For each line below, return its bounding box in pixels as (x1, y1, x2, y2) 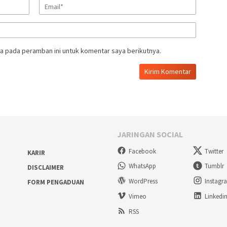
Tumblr (205, 162, 224, 171)
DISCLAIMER (27, 163, 64, 172)
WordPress (129, 177, 158, 186)
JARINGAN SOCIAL (117, 129, 183, 139)
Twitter (205, 146, 224, 156)
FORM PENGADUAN (27, 177, 84, 186)
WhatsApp (129, 162, 156, 171)
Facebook (129, 146, 156, 156)
